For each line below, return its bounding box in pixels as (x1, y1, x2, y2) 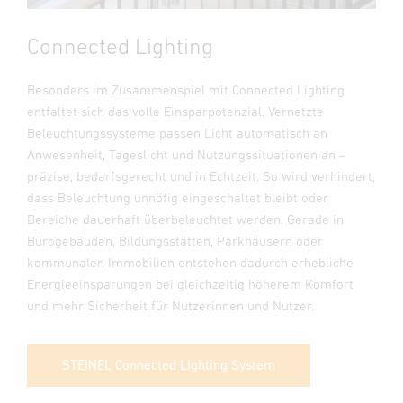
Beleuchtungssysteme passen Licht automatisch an (27, 124, 327, 140)
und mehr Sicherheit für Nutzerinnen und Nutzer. (27, 297, 314, 313)
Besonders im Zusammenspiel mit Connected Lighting (27, 81, 345, 97)
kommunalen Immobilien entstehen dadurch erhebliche (27, 254, 354, 270)
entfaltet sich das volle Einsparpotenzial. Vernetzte (27, 103, 324, 119)
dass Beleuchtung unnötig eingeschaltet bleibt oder (27, 189, 328, 205)
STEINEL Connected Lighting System (62, 356, 275, 372)
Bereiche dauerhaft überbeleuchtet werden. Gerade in (27, 210, 344, 227)
